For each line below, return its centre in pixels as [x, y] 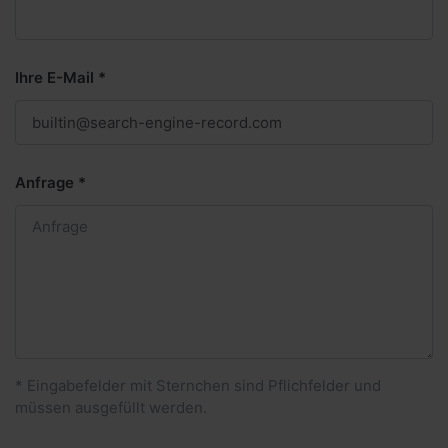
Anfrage [44, 182]
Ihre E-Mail [54, 78]
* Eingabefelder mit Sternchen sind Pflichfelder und [198, 385]
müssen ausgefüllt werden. [111, 407]
